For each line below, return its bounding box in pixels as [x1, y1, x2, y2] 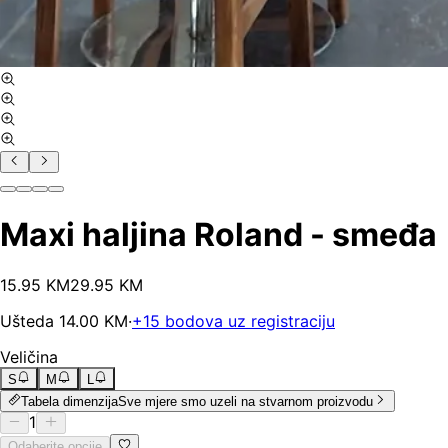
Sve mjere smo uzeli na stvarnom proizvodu [118, 393, 374, 409]
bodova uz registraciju [160, 311, 335, 332]
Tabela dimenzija [21, 393, 119, 409]
